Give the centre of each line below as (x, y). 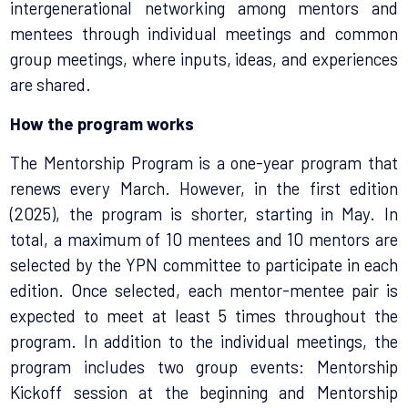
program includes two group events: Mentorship (204, 366)
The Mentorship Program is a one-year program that (204, 162)
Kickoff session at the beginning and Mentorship (204, 392)
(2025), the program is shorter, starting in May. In (204, 213)
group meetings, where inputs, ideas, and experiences (204, 58)
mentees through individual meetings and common (204, 33)
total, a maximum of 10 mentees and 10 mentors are (204, 239)
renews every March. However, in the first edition (204, 188)
